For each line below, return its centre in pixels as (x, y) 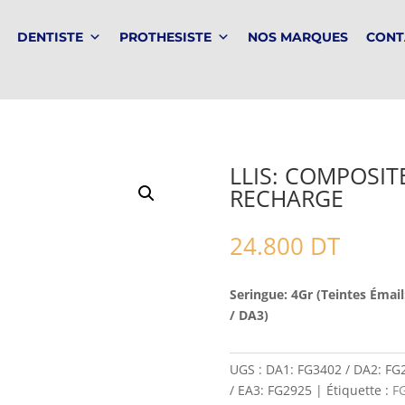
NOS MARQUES (298, 37)
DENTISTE (51, 37)
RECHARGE (286, 198)
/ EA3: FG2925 (270, 391)
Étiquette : (359, 391)
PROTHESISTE (166, 37)
